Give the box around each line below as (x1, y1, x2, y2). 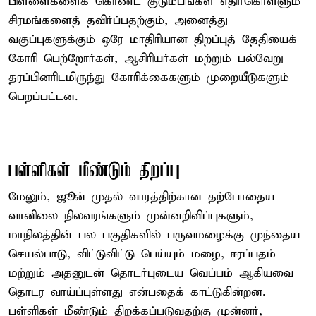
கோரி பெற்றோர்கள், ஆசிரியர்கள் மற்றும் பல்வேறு (8, 51, 284, 66)
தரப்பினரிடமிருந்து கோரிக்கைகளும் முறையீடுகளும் (8, 70, 289, 85)
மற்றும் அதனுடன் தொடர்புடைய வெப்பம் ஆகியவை (8, 265, 293, 281)
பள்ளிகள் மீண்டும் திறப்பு (8, 159, 180, 182)
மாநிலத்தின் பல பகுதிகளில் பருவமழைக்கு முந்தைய (8, 227, 300, 243)
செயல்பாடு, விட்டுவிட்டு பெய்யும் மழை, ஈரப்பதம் (8, 246, 276, 262)
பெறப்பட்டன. (8, 89, 78, 104)
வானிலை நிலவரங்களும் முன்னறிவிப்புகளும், (8, 208, 253, 224)
